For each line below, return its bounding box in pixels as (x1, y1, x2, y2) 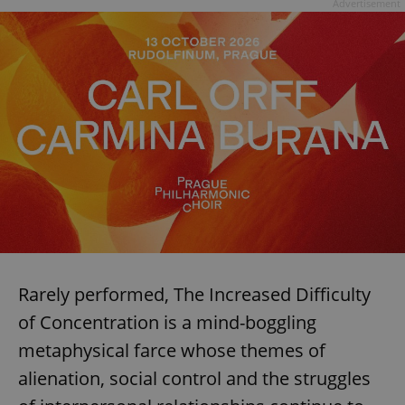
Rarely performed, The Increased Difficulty (18, 281, 371, 306)
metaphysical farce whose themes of (18, 337, 325, 363)
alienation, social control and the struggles (18, 365, 371, 391)
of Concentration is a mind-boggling (18, 309, 316, 334)
